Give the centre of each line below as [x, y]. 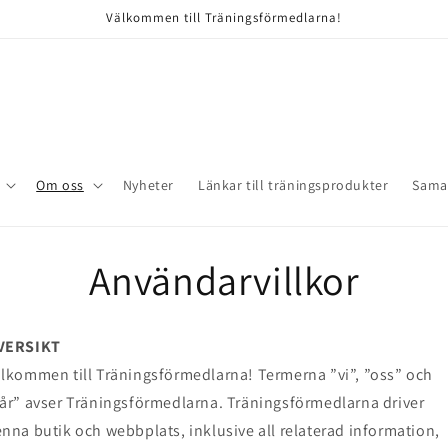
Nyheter [148, 185]
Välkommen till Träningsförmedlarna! [224, 17]
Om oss [60, 185]
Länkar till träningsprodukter [293, 185]
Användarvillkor [224, 279]
